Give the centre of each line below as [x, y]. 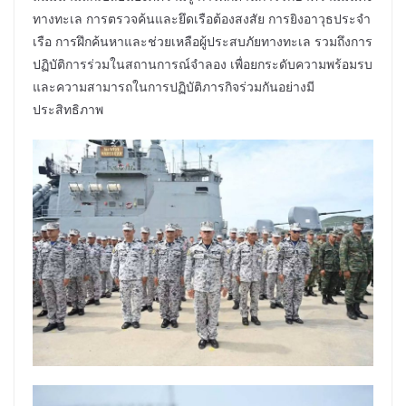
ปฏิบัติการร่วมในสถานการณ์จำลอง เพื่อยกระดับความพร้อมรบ [203, 64]
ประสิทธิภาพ [68, 110]
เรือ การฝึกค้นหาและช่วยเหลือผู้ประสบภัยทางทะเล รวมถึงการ [203, 42]
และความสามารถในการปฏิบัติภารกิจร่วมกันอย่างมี [174, 87]
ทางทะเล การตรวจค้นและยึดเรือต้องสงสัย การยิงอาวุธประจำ [202, 19]
